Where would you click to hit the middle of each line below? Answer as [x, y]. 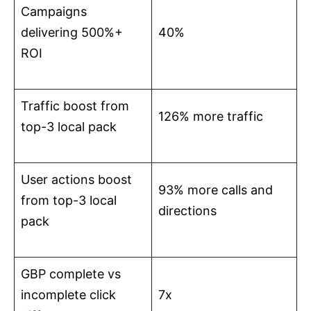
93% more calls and [216, 190]
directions [187, 211]
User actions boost [76, 180]
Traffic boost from [75, 106]
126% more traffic [211, 117]
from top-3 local [69, 201]
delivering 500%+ [72, 33]
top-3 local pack [69, 127]
